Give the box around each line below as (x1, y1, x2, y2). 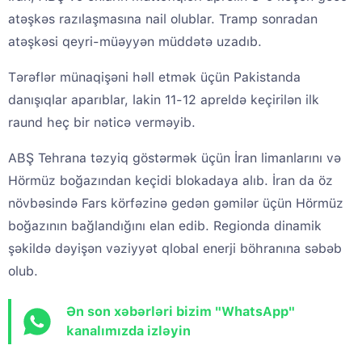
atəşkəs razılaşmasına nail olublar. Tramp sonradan (8, 11, 318, 27)
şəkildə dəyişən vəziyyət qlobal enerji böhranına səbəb (8, 241, 342, 257)
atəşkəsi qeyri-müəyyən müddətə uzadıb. (8, 34, 262, 50)
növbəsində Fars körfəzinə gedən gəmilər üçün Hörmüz (8, 196, 343, 212)
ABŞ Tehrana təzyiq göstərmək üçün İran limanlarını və (8, 150, 341, 166)
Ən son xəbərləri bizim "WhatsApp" (66, 304, 295, 320)
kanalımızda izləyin (66, 323, 191, 339)
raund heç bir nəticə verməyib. (8, 115, 196, 131)
